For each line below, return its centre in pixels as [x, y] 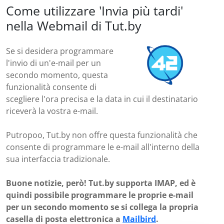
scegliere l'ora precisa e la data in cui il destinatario [102, 99]
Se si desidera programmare [60, 51]
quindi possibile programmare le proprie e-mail [100, 195]
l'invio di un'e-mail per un [53, 63]
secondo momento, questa [57, 75]
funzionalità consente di [51, 87]
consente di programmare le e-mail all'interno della [103, 147]
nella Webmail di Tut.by [74, 25]
